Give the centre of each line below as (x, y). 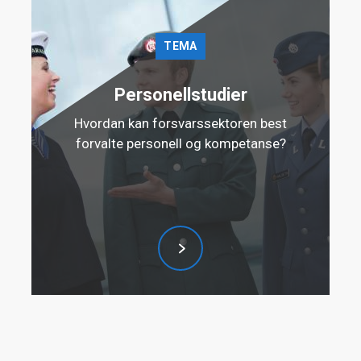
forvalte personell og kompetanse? (180, 144)
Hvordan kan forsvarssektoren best (180, 124)
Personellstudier (180, 95)
